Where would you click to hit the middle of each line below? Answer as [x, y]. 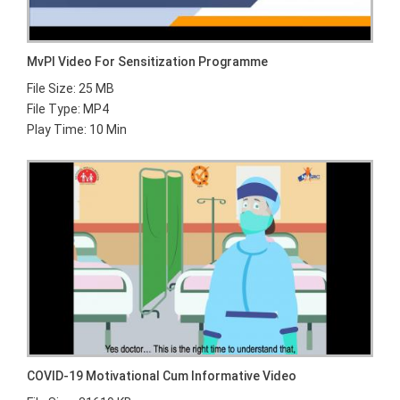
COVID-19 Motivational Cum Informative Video [162, 375]
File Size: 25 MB [71, 89]
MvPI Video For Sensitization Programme [147, 62]
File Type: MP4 [68, 109]
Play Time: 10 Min [77, 130]
